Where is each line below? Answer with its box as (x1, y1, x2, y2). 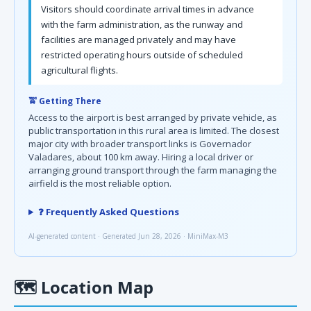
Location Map (37, 276, 153, 299)
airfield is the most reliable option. (28, 177, 171, 190)
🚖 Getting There (28, 95, 101, 107)
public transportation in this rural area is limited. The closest (28, 124, 279, 137)
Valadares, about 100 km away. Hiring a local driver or (28, 151, 253, 163)
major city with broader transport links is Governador (28, 137, 251, 150)
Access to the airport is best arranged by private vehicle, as (28, 111, 277, 124)
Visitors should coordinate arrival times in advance (41, 3, 254, 15)
